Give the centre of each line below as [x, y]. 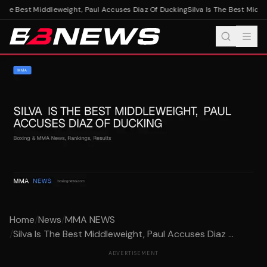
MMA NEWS [90, 220]
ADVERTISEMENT [133, 254]
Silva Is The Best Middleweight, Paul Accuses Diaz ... [123, 234]
